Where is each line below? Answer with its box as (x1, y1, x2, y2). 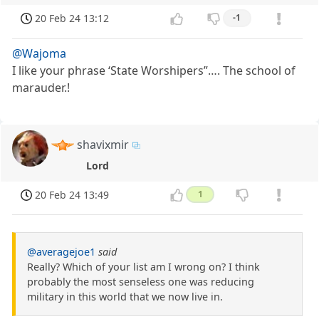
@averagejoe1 (27, 245, 95, 259)
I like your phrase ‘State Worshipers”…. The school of (12, 62, 296, 78)
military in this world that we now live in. (27, 290, 223, 304)
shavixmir (77, 136, 130, 152)
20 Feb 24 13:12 (35, 11, 110, 26)
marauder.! (12, 79, 70, 95)
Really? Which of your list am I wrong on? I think (27, 260, 260, 274)
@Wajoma (12, 45, 67, 61)
